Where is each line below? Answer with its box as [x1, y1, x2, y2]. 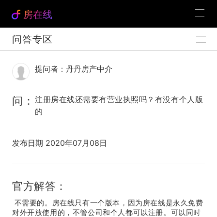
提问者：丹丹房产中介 [35, 64, 112, 74]
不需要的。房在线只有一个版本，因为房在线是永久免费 [12, 198, 203, 207]
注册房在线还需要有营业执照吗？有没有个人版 [35, 94, 203, 104]
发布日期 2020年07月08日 [12, 138, 107, 148]
